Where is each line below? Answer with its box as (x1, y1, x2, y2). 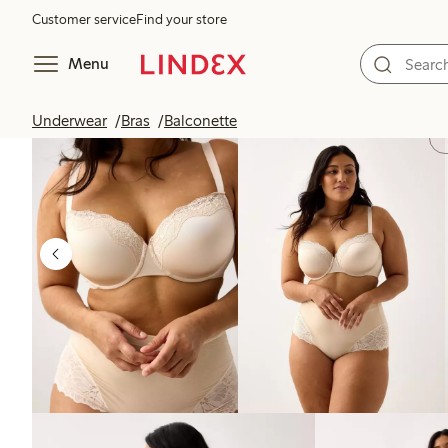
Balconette (164, 111, 237, 130)
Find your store (136, 11, 227, 28)
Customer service (32, 11, 136, 28)
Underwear (32, 111, 107, 130)
